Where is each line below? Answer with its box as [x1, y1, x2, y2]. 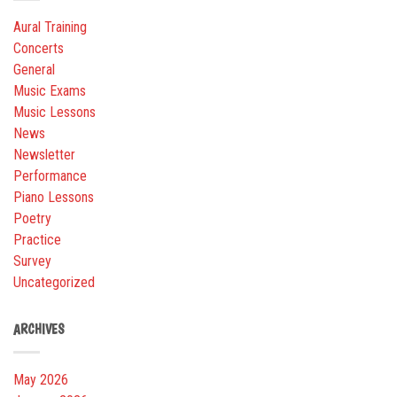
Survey [13, 253, 51, 270]
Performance [13, 167, 87, 185]
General [13, 61, 55, 79]
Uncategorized [13, 274, 95, 292]
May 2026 [13, 371, 68, 389]
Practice [13, 231, 61, 249]
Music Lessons [13, 104, 96, 121]
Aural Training [13, 19, 87, 36]
